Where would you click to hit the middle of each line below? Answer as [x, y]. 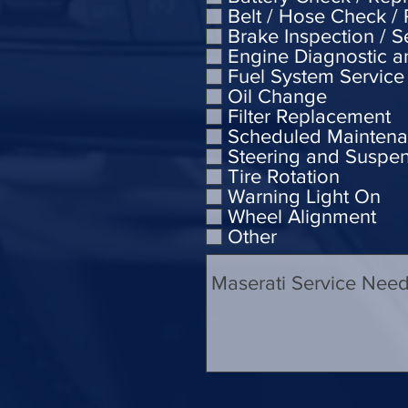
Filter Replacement [309, 116]
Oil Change [277, 96]
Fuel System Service [316, 76]
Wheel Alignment [302, 216]
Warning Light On [304, 196]
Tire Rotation [284, 176]
